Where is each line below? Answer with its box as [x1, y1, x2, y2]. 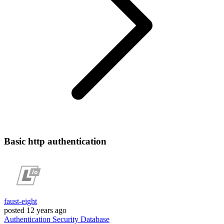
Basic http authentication [4, 135, 106, 146]
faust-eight [4, 197, 37, 206]
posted [4, 206, 24, 215]
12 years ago [26, 206, 66, 215]
